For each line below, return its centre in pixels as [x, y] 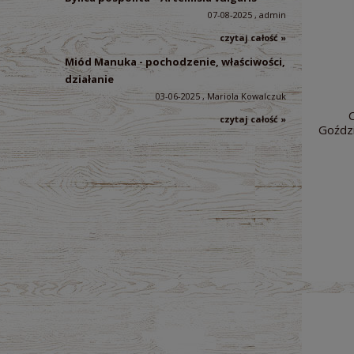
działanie [89, 79]
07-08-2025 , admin [247, 15]
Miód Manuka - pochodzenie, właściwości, [175, 62]
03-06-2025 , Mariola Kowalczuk [221, 96]
